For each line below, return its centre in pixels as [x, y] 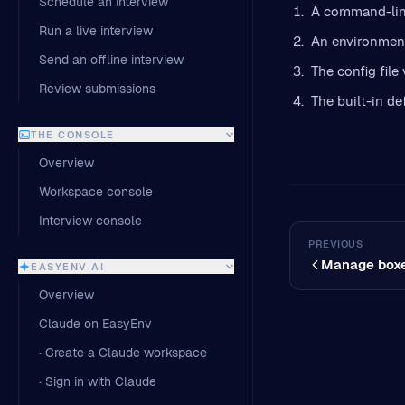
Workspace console [96, 192]
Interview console [90, 221]
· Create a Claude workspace [123, 353]
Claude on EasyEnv [95, 324]
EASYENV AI [68, 267]
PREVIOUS [336, 244]
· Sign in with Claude [98, 381]
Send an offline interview [111, 60]
